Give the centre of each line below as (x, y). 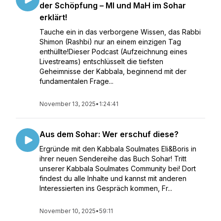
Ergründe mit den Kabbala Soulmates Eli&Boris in (118, 149)
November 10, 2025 (68, 211)
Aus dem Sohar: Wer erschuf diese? (109, 134)
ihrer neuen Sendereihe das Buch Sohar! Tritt (113, 159)
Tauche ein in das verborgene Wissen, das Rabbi (120, 32)
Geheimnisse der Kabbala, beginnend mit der (113, 71)
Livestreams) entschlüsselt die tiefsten (101, 61)
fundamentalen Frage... (76, 81)
